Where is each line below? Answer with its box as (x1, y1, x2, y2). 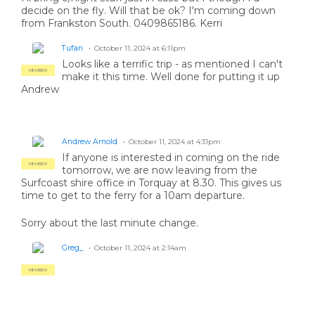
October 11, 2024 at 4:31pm (129, 137, 221, 147)
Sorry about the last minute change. (21, 217, 198, 230)
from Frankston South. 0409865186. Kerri (21, 17, 222, 30)
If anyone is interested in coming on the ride (62, 151, 280, 165)
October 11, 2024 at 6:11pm (94, 44, 186, 53)
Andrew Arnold (62, 137, 117, 147)
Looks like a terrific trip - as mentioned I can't (62, 58, 283, 71)
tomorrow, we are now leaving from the (62, 164, 257, 177)
